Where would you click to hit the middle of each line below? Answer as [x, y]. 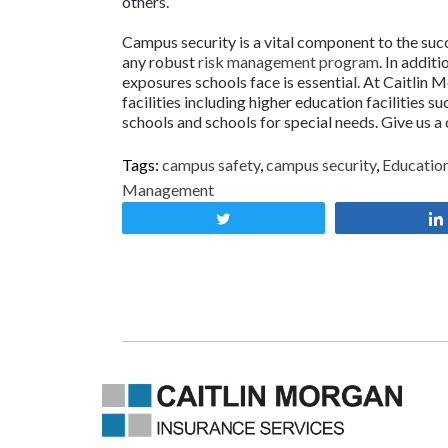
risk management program [288, 61]
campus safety [211, 164]
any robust [160, 61]
